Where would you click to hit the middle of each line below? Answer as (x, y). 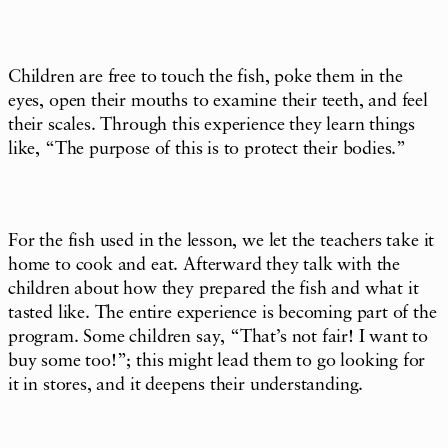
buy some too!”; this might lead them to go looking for (217, 360)
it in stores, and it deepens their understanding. (186, 384)
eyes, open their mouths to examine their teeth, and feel (218, 100)
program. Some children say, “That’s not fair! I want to (218, 336)
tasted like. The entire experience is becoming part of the (222, 312)
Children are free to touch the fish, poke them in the (205, 76)
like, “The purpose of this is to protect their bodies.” (207, 148)
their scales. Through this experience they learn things (212, 124)
